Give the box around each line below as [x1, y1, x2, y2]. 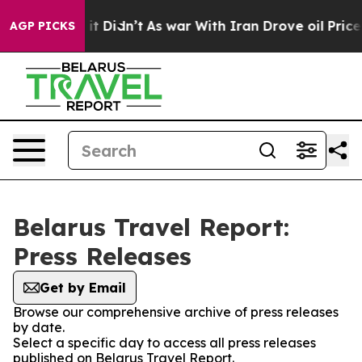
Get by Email [40, 280, 126, 296]
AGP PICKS [10, 19, 75, 33]
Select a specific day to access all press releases [13, 335, 316, 351]
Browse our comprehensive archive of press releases [13, 304, 339, 320]
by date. [13, 319, 65, 335]
